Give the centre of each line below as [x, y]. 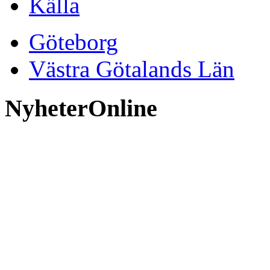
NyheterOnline [81, 108]
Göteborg [74, 42]
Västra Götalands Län [132, 69]
